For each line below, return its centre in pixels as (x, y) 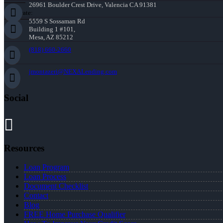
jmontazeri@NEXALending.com (73, 72)
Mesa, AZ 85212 (51, 37)
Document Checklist (56, 186)
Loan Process (45, 177)
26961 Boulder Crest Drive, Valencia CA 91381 (93, 5)
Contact (36, 196)
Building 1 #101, (52, 29)
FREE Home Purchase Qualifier (75, 215)
